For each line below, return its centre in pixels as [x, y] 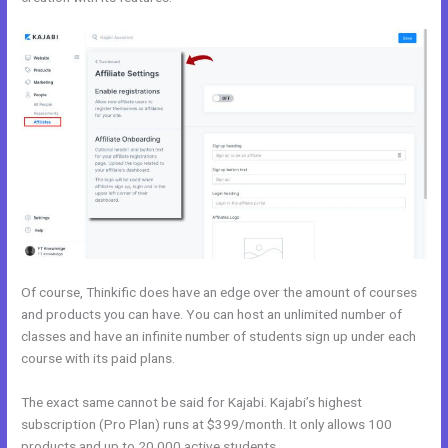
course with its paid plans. [98, 358]
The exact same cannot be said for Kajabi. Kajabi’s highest [192, 402]
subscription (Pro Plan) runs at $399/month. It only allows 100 [207, 424]
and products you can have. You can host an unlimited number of [212, 314]
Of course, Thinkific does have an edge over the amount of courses [219, 292]
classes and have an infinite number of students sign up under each [219, 336]
